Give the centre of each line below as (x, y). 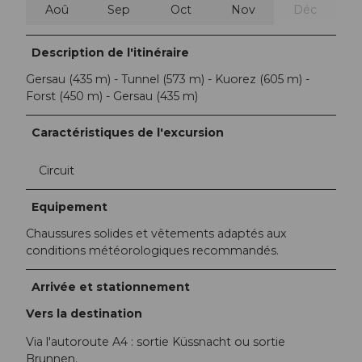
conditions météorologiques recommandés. (154, 251)
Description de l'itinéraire (111, 53)
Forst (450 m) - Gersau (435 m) (112, 97)
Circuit (57, 171)
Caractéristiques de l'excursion (128, 133)
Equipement (70, 207)
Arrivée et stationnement (111, 287)
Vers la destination (84, 314)
